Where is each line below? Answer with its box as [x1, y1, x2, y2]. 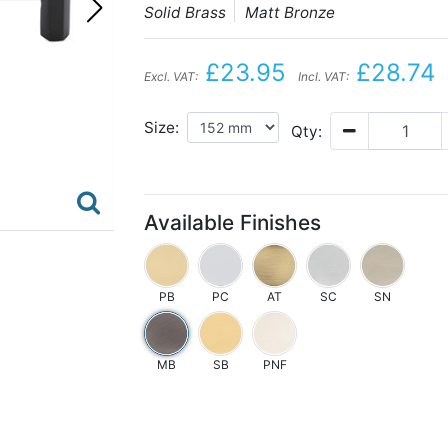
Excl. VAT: [144, 69, 198, 84]
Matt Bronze [245, 3, 335, 22]
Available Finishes [144, 210, 321, 235]
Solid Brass [144, 3, 226, 22]
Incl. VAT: [298, 69, 349, 84]
